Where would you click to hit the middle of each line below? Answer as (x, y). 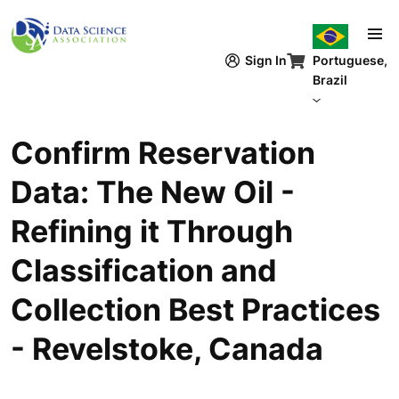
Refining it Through (152, 231)
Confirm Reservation (163, 153)
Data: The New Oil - (153, 192)
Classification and (144, 270)
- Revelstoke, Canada (167, 349)
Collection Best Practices (195, 309)
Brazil (330, 80)
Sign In (266, 60)
